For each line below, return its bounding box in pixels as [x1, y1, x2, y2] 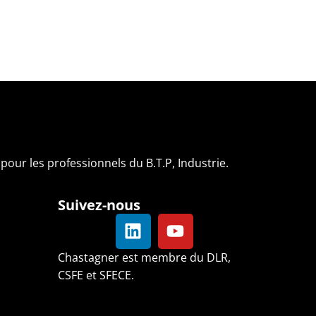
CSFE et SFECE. [57, 267, 134, 283]
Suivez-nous [57, 195, 140, 214]
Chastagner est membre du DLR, [57, 249, 231, 265]
